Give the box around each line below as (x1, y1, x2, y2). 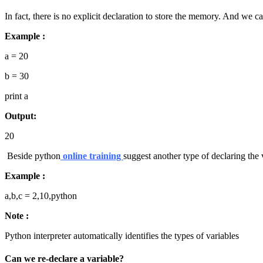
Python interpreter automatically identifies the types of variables (5, 230, 239, 241)
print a (5, 90, 28, 101)
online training (60, 150, 123, 161)
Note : (5, 210, 29, 221)
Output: (5, 110, 36, 121)
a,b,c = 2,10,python (5, 190, 77, 201)
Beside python (7, 150, 60, 161)
